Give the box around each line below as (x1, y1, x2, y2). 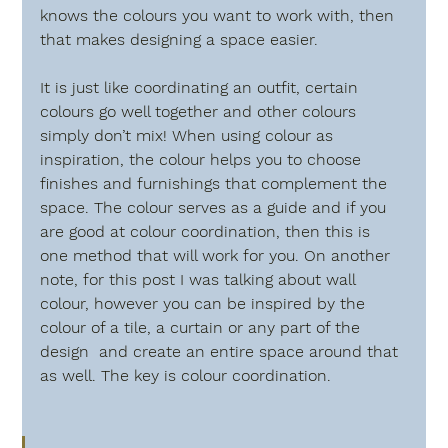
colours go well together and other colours (40, 101, 362, 121)
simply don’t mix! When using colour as (40, 125, 339, 145)
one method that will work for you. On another (40, 245, 396, 265)
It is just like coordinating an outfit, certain (40, 77, 364, 97)
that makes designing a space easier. (40, 29, 319, 49)
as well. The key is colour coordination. (40, 365, 332, 385)
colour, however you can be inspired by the (40, 293, 371, 313)
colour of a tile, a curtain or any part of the (40, 317, 366, 337)
